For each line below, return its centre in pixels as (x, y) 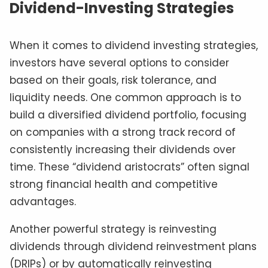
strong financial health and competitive (114, 185)
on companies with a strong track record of (123, 133)
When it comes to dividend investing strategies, (134, 46)
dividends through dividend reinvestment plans (133, 247)
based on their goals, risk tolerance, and (113, 80)
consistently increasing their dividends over (123, 150)
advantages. (43, 202)
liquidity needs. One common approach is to (125, 98)
